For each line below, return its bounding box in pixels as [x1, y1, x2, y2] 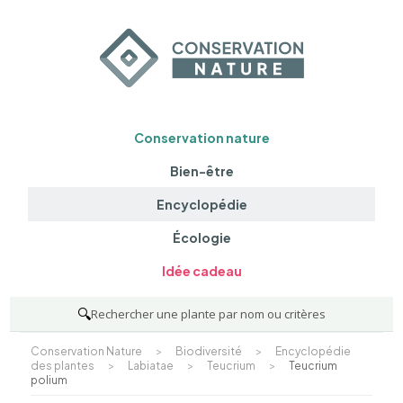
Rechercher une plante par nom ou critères [91, 305, 326, 322]
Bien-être [169, 162, 234, 179]
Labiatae [127, 358, 174, 372]
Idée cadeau [161, 263, 242, 280]
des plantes [30, 358, 94, 372]
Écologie [172, 229, 231, 246]
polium [30, 372, 67, 387]
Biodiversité [175, 344, 242, 358]
